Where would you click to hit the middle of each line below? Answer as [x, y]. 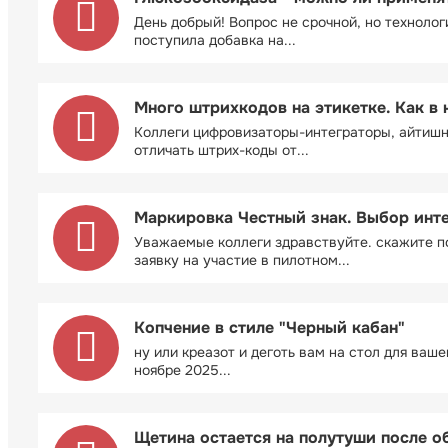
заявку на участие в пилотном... [242, 259]
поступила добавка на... [215, 39]
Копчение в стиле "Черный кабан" [269, 327]
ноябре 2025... [182, 369]
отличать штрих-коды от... [221, 149]
